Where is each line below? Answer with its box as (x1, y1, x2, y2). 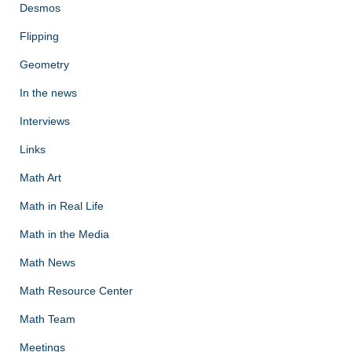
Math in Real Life (20, 200, 104, 213)
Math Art (20, 171, 61, 185)
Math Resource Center (20, 284, 133, 298)
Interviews (20, 115, 70, 128)
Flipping (20, 30, 59, 43)
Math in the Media (20, 228, 109, 241)
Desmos (20, 2, 60, 15)
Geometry (20, 58, 69, 71)
